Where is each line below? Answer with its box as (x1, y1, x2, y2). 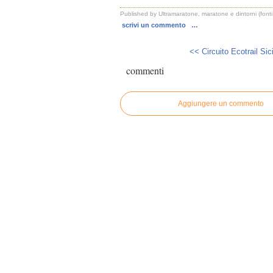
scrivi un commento (122, 21, 188, 29)
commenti (126, 63, 164, 77)
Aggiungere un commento (177, 99, 264, 108)
